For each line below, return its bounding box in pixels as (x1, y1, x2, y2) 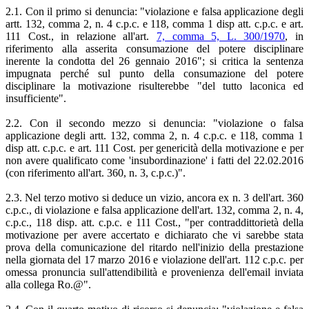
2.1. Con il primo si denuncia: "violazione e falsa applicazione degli (6, 5, 303, 17)
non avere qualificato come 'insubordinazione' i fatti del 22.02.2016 (6, 154, 303, 166)
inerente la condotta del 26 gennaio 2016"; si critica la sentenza (6, 54, 303, 67)
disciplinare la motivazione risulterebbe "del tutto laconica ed (6, 79, 303, 92)
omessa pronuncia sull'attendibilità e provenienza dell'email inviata (6, 266, 303, 278)
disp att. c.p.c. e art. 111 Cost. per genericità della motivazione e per (6, 141, 303, 154)
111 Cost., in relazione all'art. (6, 30, 157, 42)
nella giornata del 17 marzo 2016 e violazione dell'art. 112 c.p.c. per (6, 253, 303, 266)
